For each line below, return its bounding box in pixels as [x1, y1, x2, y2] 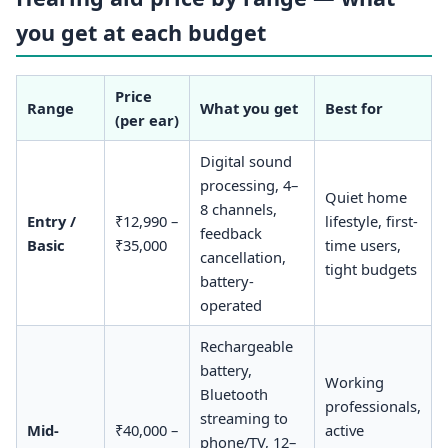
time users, [324, 234, 401, 255]
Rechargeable [199, 335, 293, 356]
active [324, 419, 364, 440]
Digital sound [199, 150, 292, 171]
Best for [324, 97, 383, 118]
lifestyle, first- [324, 210, 418, 231]
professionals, [324, 395, 421, 416]
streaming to [199, 407, 288, 428]
